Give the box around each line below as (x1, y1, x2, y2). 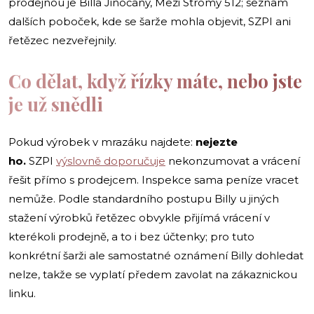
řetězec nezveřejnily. (8, 33, 116, 47)
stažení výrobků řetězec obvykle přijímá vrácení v (8, 210, 270, 224)
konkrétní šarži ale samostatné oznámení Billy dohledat (8, 248, 303, 262)
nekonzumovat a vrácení (165, 153, 300, 168)
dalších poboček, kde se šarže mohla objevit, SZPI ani (8, 14, 291, 28)
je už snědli (8, 91, 103, 116)
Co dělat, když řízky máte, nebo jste (8, 68, 302, 93)
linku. (8, 286, 36, 300)
